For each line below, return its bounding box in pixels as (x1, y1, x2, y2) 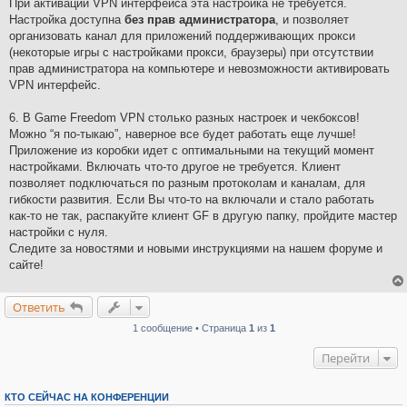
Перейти (322, 349, 370, 366)
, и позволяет (275, 12, 349, 26)
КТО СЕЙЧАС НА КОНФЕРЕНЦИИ (5, 391, 169, 402)
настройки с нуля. (9, 224, 108, 239)
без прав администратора (124, 12, 275, 26)
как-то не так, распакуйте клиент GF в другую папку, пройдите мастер (9, 208, 397, 223)
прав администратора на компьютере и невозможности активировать (9, 61, 390, 75)
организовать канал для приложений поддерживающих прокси (9, 28, 355, 43)
